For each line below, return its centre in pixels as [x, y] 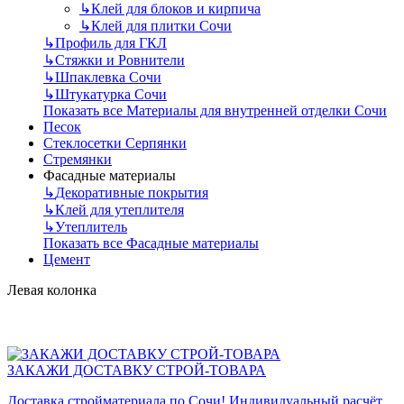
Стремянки [78, 159]
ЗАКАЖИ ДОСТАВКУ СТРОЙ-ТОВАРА [137, 371]
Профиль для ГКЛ [111, 42]
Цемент [67, 259]
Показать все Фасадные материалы [151, 243]
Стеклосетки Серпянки [115, 142]
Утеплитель [91, 226]
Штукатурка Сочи [111, 94]
